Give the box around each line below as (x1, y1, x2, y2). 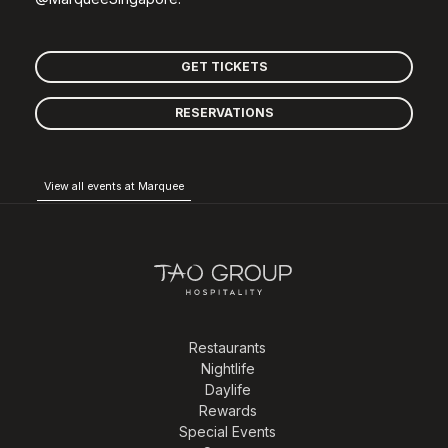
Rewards (198, 401, 257, 419)
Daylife (204, 380, 251, 398)
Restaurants (189, 338, 266, 356)
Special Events (179, 422, 276, 440)
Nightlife (200, 359, 255, 377)
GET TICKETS (180, 58, 268, 74)
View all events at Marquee (44, 180, 184, 193)
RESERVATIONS (174, 105, 274, 121)
